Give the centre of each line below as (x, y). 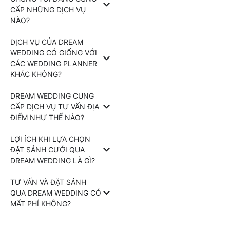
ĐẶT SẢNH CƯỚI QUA (47, 150)
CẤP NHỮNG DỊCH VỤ (48, 10)
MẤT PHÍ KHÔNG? (41, 204)
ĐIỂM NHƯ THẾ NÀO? (47, 118)
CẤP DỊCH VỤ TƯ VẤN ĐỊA (55, 107)
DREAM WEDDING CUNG (52, 96)
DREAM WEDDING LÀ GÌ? (53, 161)
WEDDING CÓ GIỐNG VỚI (54, 53)
